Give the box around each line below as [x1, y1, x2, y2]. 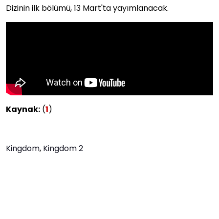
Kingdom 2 [43, 142, 83, 154]
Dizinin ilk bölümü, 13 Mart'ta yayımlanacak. [6, 2, 169, 14]
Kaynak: [6, 103, 40, 115]
